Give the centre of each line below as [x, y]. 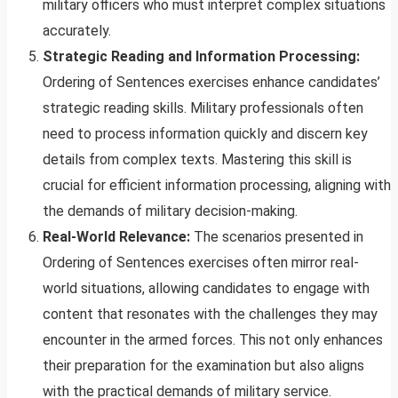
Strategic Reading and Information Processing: [201, 57]
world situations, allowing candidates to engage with [206, 289]
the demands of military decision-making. [170, 211]
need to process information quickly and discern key [205, 134]
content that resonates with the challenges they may [210, 314]
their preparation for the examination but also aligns [203, 366]
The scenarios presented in [277, 237]
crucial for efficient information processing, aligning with [217, 186]
